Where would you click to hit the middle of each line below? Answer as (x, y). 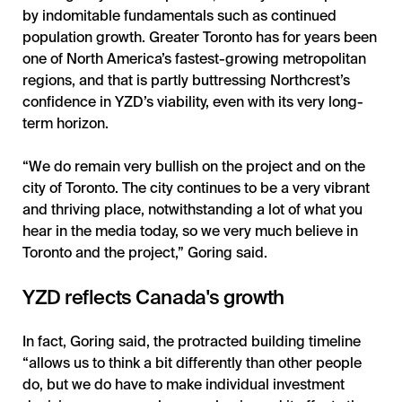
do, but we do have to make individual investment (184, 384)
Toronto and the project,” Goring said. (145, 252)
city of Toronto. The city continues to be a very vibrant (196, 188)
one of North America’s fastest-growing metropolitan (194, 58)
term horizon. (66, 123)
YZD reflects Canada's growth (153, 297)
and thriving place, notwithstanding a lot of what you (192, 209)
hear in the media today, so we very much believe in (190, 231)
